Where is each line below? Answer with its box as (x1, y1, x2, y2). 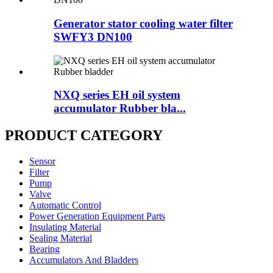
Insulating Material (29, 222, 101, 233)
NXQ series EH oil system (54, 88, 180, 102)
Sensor (29, 156, 55, 167)
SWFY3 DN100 (54, 30, 132, 43)
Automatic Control (29, 200, 101, 211)
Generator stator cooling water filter (54, 16, 233, 30)
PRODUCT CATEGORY (5, 127, 163, 144)
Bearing (29, 244, 60, 255)
